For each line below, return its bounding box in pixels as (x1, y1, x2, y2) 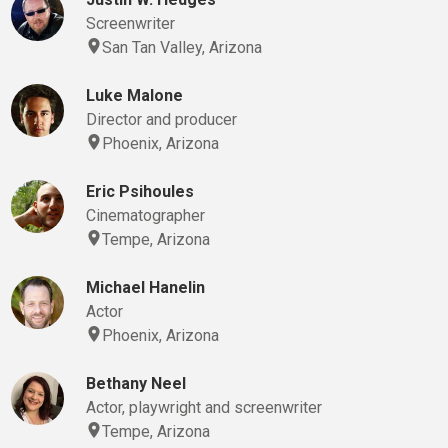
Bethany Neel (85, 374, 186, 393)
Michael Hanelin (85, 278, 205, 297)
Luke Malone (85, 86, 183, 105)
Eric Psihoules (85, 182, 194, 201)
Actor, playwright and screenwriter (85, 398, 322, 417)
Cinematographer (85, 206, 205, 225)
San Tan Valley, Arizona (101, 38, 262, 57)
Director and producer (85, 110, 237, 129)
